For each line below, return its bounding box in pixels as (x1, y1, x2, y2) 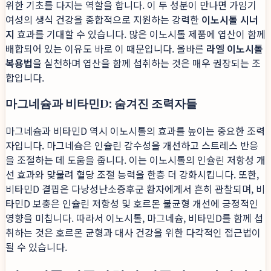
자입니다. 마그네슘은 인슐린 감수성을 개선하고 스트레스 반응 (5, 138, 258, 153)
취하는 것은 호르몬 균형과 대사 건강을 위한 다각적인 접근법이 (5, 225, 261, 240)
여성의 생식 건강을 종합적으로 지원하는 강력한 (5, 11, 201, 27)
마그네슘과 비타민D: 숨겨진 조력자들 (5, 96, 197, 111)
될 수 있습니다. (5, 240, 67, 255)
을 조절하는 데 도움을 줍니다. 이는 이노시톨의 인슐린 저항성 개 (5, 152, 266, 168)
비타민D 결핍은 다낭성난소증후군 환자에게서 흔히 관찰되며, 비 (5, 181, 265, 197)
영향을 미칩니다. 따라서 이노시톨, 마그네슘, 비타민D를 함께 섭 (5, 211, 263, 226)
